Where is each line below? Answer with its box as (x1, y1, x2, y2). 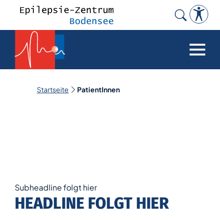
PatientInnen (77, 85, 120, 94)
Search (171, 24, 197, 34)
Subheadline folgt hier (15, 182, 97, 192)
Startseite (37, 85, 69, 94)
